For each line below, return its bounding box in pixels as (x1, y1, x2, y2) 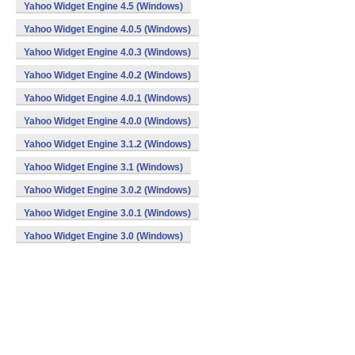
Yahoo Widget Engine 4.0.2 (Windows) (24, 70, 191, 81)
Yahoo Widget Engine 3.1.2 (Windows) (24, 139, 191, 150)
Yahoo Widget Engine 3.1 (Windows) (24, 162, 183, 173)
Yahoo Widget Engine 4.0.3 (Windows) (24, 47, 191, 58)
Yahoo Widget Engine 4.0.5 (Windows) (24, 24, 191, 35)
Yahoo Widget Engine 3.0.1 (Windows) (24, 208, 191, 219)
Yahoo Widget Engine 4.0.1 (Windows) (24, 93, 191, 104)
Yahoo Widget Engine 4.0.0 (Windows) (24, 116, 191, 127)
